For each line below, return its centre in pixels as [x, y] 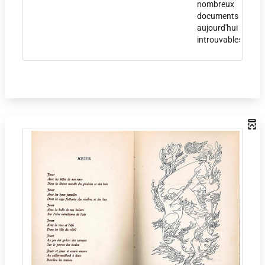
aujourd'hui [217, 28]
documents [218, 16]
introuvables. [221, 39]
